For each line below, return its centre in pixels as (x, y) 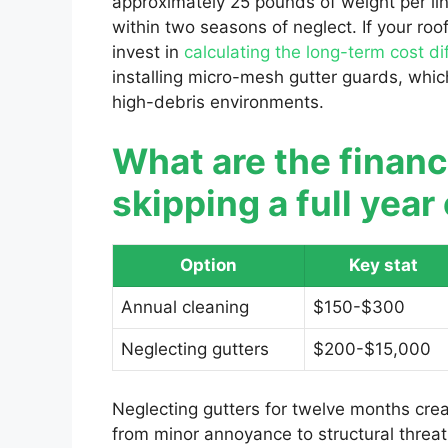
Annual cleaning (185, 307)
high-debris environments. (218, 101)
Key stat (383, 265)
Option (208, 265)
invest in (148, 51)
